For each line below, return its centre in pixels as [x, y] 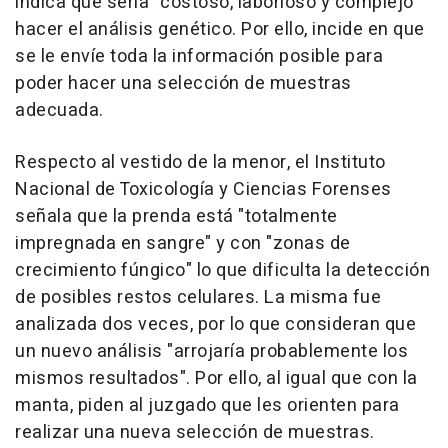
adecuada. [59, 111]
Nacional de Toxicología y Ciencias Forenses [203, 190]
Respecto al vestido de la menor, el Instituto [200, 163]
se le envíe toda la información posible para [199, 57]
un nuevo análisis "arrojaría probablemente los [211, 352]
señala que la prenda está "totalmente [176, 217]
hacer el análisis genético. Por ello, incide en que [220, 30]
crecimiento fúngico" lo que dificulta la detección [222, 271]
